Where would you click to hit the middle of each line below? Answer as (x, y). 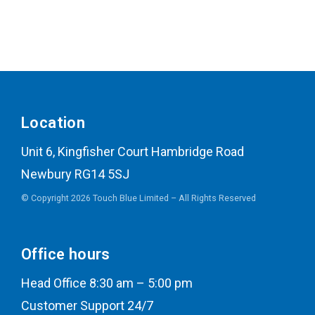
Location (53, 123)
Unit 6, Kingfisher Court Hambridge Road (133, 152)
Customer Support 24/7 (87, 306)
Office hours (66, 255)
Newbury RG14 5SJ (75, 174)
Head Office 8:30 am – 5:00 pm (107, 283)
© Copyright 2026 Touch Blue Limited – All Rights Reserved (139, 198)
